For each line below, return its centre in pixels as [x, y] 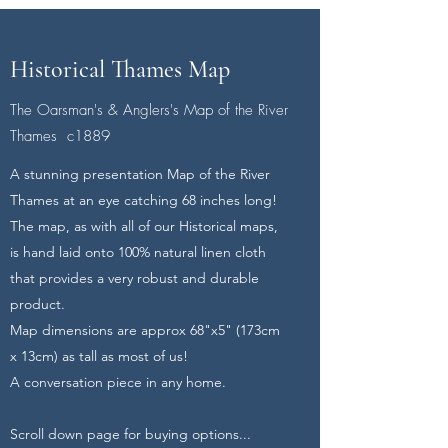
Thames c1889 [60, 136]
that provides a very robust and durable [134, 278]
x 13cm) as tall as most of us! [99, 356]
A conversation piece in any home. [118, 382]
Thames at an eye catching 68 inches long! [143, 200]
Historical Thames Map [120, 69]
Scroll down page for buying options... [132, 434]
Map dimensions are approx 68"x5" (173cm [145, 330]
